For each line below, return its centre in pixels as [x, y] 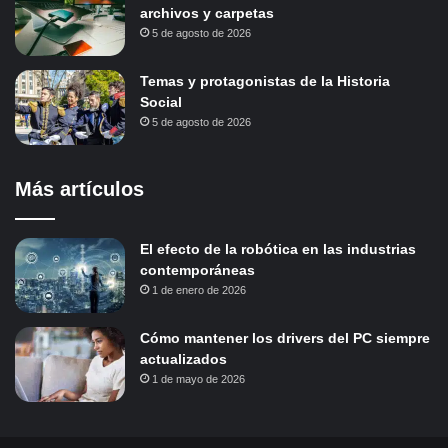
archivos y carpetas [207, 13]
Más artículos [79, 189]
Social [161, 102]
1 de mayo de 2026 [198, 379]
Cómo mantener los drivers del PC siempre [285, 338]
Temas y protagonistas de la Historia [265, 81]
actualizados [183, 359]
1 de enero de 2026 [199, 290]
